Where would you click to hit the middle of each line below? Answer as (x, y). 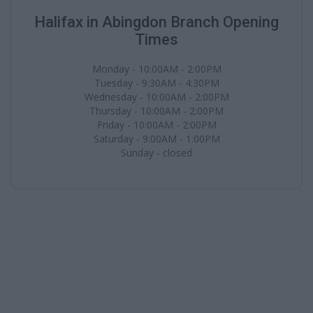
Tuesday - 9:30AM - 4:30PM (156, 83)
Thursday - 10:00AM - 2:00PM (156, 111)
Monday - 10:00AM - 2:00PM (156, 69)
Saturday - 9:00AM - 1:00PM (156, 139)
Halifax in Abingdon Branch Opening (156, 22)
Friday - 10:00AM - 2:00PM (156, 125)
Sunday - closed (156, 153)
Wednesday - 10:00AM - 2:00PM (156, 97)
